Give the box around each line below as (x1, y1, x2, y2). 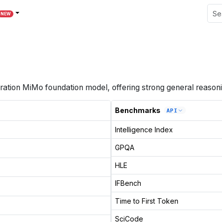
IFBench (114, 178, 141, 187)
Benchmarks (114, 106, 161, 115)
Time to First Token (114, 196, 178, 205)
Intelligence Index (114, 125, 173, 134)
